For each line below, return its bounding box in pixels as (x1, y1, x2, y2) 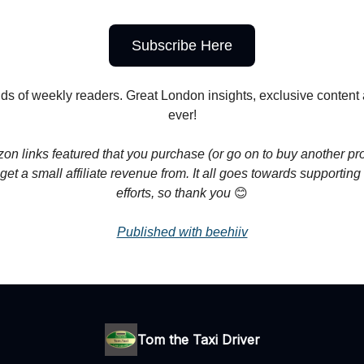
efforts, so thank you (116, 185, 234, 200)
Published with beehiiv (116, 224, 248, 239)
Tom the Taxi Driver (136, 331, 260, 348)
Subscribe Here (132, 37, 232, 54)
